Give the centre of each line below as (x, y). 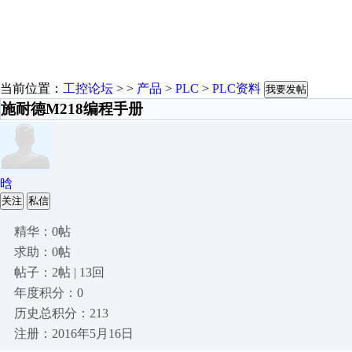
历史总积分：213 (61, 313)
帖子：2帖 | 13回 (59, 272)
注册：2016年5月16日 (74, 334)
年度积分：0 (49, 293)
